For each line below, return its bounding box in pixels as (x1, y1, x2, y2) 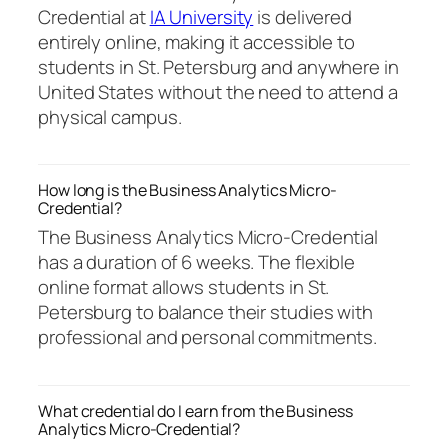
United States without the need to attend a (38, 78, 398, 105)
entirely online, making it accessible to (38, 28, 355, 55)
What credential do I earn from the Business (38, 399, 353, 422)
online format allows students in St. (38, 274, 330, 301)
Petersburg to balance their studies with (38, 299, 373, 326)
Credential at (38, 3, 150, 30)
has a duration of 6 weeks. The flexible (38, 249, 356, 276)
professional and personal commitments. (38, 324, 378, 351)
